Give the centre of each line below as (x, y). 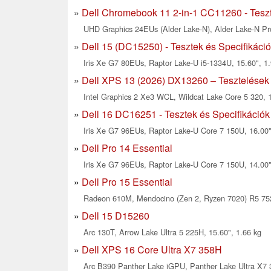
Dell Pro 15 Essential (127, 181)
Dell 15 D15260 (116, 215)
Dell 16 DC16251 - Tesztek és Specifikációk (176, 114)
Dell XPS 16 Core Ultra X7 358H (152, 249)
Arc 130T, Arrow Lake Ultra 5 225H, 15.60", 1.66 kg (172, 232)
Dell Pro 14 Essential (127, 148)
